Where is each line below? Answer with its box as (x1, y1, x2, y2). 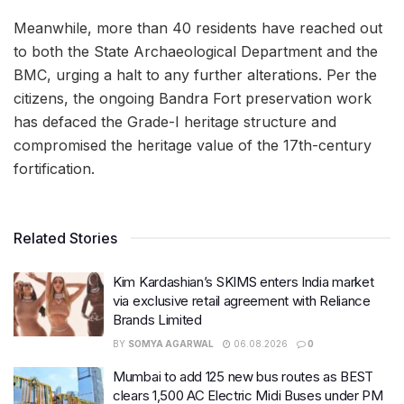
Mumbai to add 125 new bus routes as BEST (113, 367, 373, 385)
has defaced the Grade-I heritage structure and (14, 112, 336, 131)
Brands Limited (113, 310, 202, 328)
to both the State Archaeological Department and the (14, 41, 378, 60)
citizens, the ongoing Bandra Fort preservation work (14, 88, 372, 107)
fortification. (14, 159, 95, 178)
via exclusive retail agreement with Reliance (113, 291, 371, 309)
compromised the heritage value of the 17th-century (14, 135, 372, 154)
